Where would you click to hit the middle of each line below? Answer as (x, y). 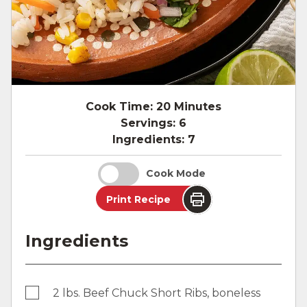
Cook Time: (119, 106)
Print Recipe (138, 199)
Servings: (148, 123)
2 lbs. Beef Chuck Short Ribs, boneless (157, 293)
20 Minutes (189, 106)
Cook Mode (176, 174)
